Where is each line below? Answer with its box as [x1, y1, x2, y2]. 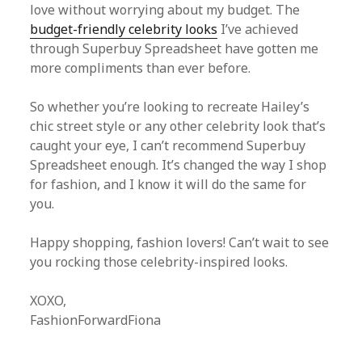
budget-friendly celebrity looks [30, 20, 218, 38]
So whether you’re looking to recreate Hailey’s [30, 98, 310, 116]
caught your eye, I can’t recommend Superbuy [30, 137, 306, 154]
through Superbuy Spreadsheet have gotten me [30, 40, 319, 57]
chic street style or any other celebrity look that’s [30, 117, 326, 135]
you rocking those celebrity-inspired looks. [30, 253, 288, 271]
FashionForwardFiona [30, 311, 162, 329]
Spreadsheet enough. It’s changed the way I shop [30, 156, 327, 174]
